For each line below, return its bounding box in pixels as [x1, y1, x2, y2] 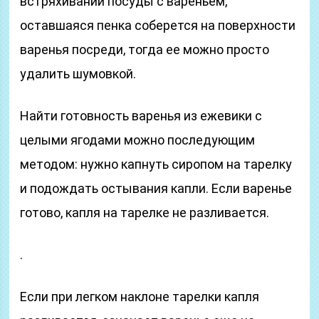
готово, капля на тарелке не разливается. [20, 205, 270, 220]
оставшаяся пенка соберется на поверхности [20, 18, 296, 33]
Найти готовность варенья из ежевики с [20, 108, 263, 123]
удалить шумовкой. [20, 66, 137, 81]
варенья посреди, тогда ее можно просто [20, 42, 270, 57]
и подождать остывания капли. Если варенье [20, 181, 293, 196]
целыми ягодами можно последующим [20, 132, 256, 147]
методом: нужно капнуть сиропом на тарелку [20, 157, 293, 172]
